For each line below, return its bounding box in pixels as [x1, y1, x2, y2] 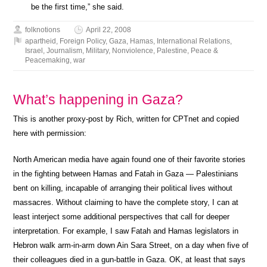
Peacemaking [25, 56, 70, 64]
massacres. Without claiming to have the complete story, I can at [13, 198, 239, 207]
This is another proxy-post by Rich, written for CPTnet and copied [13, 114, 240, 123]
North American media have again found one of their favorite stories [13, 155, 246, 164]
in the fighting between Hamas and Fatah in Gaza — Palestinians [13, 169, 239, 178]
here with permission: [13, 129, 87, 138]
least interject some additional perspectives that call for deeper [13, 212, 230, 221]
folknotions [25, 26, 61, 34]
